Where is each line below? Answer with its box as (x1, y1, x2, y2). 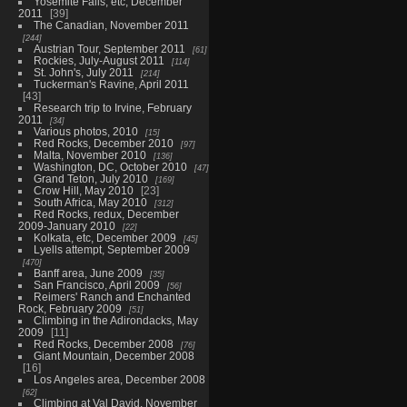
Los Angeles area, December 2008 (33, 372, 205, 385)
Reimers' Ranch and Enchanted (33, 290, 191, 303)
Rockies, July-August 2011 (33, 54, 164, 66)
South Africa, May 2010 (33, 195, 147, 208)
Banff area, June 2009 (33, 266, 143, 279)
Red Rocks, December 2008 (33, 337, 174, 350)
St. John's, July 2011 (33, 65, 134, 78)
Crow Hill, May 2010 (33, 184, 134, 196)
